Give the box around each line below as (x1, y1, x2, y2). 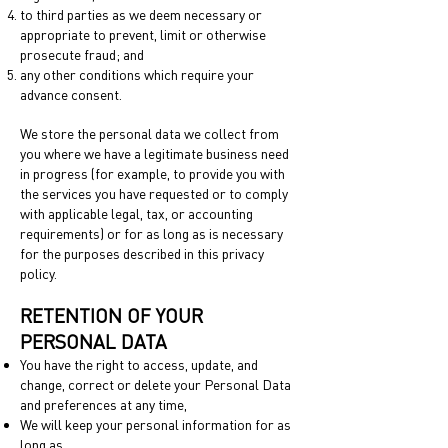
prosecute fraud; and (20, 46, 144, 63)
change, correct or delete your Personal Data (20, 376, 291, 393)
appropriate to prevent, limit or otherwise (20, 26, 266, 43)
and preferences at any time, (20, 396, 187, 413)
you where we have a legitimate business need (20, 145, 289, 162)
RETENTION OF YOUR (20, 304, 203, 327)
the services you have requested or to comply (20, 185, 288, 202)
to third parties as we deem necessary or (20, 6, 262, 23)
